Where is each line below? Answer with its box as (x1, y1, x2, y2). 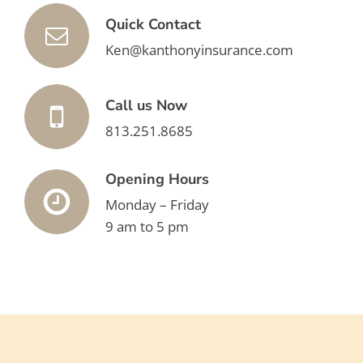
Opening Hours (105, 169, 209, 190)
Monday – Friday (105, 195, 209, 215)
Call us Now (105, 96, 187, 116)
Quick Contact (105, 15, 201, 35)
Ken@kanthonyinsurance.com (105, 41, 293, 60)
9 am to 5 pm (105, 217, 189, 237)
